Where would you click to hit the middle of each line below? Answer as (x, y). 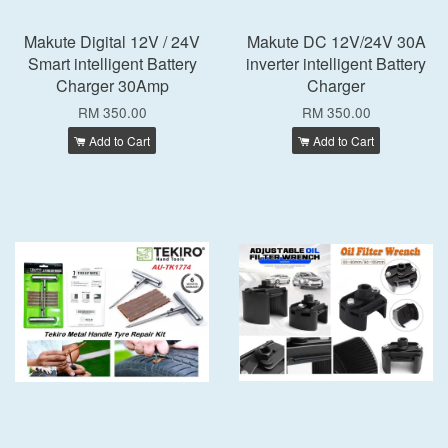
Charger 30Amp (112, 85)
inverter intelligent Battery (336, 63)
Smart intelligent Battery (112, 63)
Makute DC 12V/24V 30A (336, 41)
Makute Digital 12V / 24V (112, 41)
